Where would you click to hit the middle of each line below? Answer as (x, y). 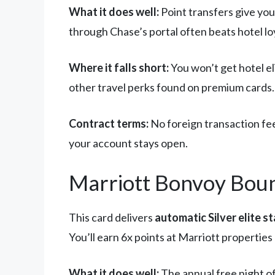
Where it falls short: (119, 68)
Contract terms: (109, 124)
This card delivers (112, 218)
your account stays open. (128, 143)
